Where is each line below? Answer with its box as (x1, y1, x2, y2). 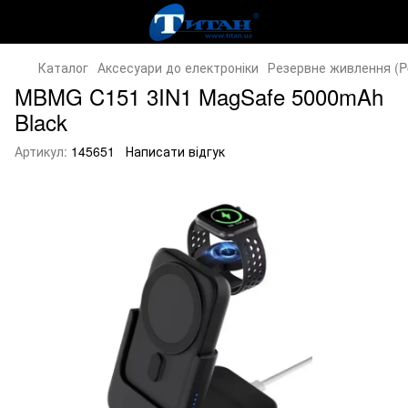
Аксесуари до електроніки (97, 58, 259, 76)
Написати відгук (126, 142, 225, 160)
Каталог (38, 58, 88, 76)
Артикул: (15, 142, 67, 160)
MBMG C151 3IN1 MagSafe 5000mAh (15, 80, 383, 112)
